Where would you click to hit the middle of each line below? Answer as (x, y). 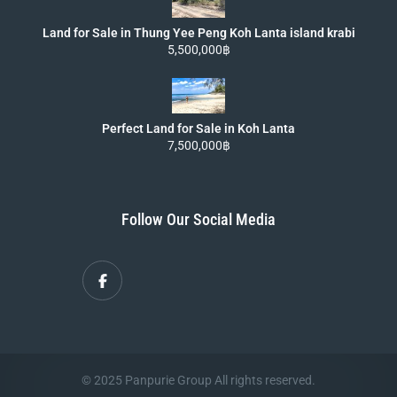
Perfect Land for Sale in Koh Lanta (198, 128)
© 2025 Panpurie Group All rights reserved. (198, 380)
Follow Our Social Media (198, 219)
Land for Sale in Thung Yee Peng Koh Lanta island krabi (198, 33)
